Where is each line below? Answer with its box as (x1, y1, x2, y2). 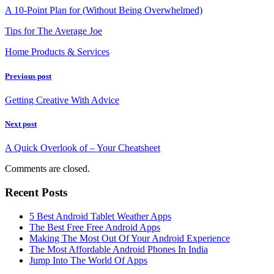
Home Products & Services (5, 46, 109, 57)
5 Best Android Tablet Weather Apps (29, 210, 171, 221)
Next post (5, 119, 37, 128)
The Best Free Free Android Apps (29, 221, 160, 232)
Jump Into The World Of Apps (29, 254, 147, 265)
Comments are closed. (5, 163, 90, 174)
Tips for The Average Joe (5, 26, 102, 37)
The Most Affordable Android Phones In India (29, 243, 208, 254)
